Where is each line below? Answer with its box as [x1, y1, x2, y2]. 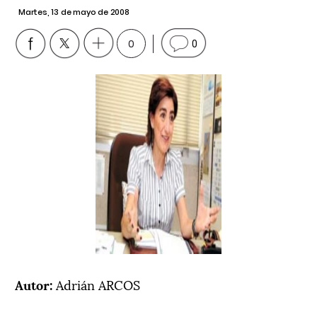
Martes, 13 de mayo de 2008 [18, 6, 129, 18]
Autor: [15, 274, 56, 294]
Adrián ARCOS [56, 274, 140, 294]
